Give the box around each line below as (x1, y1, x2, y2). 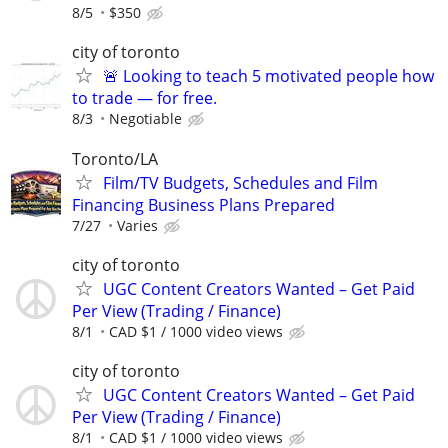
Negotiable (109, 109, 182, 129)
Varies (117, 215, 158, 235)
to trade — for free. (72, 87, 217, 110)
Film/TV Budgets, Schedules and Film (103, 171, 378, 194)
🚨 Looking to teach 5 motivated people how (103, 65, 434, 88)
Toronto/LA (72, 147, 158, 170)
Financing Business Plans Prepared (72, 193, 335, 216)
